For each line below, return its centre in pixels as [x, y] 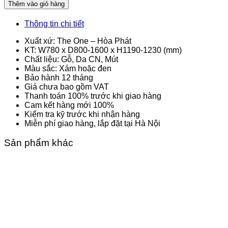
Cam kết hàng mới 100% [69, 105]
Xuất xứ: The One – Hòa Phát [78, 41]
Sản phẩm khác [39, 143]
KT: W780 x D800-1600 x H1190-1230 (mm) [103, 50]
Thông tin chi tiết [54, 23]
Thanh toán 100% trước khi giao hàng [93, 96]
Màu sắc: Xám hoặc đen [68, 68]
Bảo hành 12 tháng [59, 77]
